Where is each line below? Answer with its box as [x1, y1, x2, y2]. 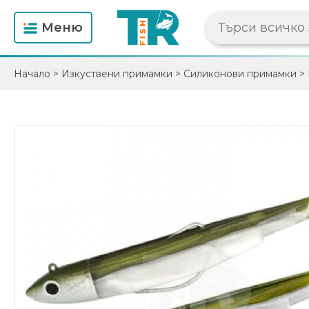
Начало [14, 68, 50, 80]
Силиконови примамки [183, 68, 297, 80]
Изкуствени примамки [61, 68, 172, 80]
